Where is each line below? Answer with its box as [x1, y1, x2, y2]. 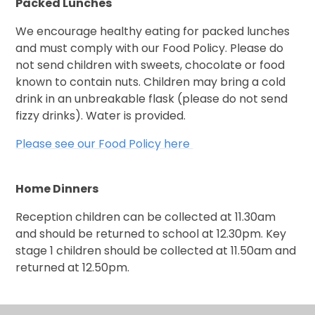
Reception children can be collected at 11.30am [15, 209, 276, 226]
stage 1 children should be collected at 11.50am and [15, 243, 297, 259]
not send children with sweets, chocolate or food [15, 57, 285, 74]
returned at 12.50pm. [15, 259, 130, 276]
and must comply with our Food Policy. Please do [15, 40, 284, 57]
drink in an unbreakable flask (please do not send [15, 91, 288, 108]
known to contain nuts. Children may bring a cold [15, 74, 286, 91]
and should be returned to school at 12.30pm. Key [15, 226, 287, 243]
